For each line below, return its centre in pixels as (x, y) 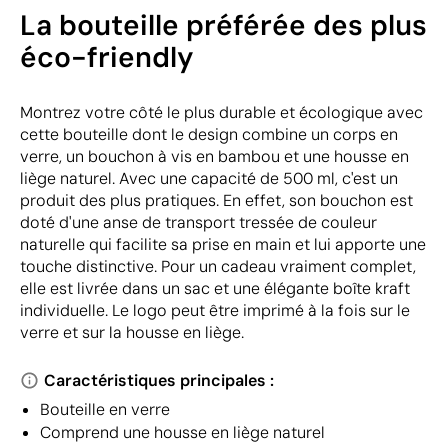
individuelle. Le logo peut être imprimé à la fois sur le (215, 310)
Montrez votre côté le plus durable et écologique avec (221, 112)
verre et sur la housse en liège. (132, 332)
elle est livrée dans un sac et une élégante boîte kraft (215, 288)
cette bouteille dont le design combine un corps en (209, 134)
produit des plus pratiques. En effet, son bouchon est (216, 200)
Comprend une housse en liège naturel (182, 432)
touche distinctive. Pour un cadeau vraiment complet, (218, 266)
